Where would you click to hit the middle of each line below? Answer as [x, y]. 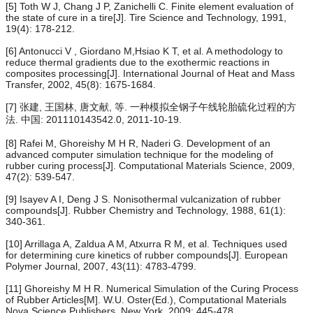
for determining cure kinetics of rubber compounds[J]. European [147, 255]
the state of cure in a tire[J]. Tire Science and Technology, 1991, [146, 18]
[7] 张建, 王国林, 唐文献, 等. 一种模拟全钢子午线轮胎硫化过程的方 [151, 107]
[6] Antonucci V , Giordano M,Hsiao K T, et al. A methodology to [144, 51]
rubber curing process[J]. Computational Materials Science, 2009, [150, 166]
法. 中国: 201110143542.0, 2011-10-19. [94, 120]
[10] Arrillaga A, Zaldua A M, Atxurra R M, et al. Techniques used [146, 244]
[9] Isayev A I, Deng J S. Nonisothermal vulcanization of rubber [143, 199]
